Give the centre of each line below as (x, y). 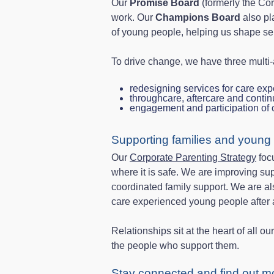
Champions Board (198, 18)
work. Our (133, 18)
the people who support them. (175, 246)
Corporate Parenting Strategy (193, 158)
